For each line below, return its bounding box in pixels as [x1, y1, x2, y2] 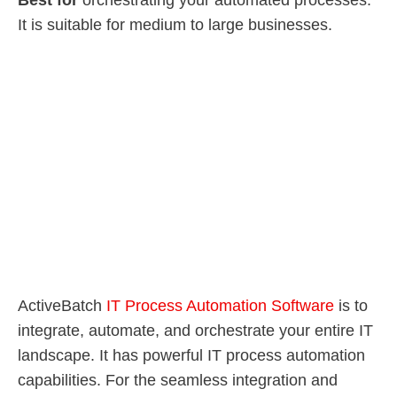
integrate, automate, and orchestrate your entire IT [18, 322, 373, 340]
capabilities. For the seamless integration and [18, 371, 338, 390]
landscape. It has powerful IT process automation [18, 346, 365, 365]
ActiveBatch [18, 297, 106, 315]
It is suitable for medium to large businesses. [18, 16, 332, 35]
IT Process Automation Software [106, 297, 334, 315]
